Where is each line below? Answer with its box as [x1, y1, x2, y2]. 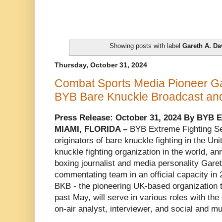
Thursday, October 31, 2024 [55, 60, 147, 69]
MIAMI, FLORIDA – [55, 124, 127, 134]
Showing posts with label [109, 42, 182, 50]
